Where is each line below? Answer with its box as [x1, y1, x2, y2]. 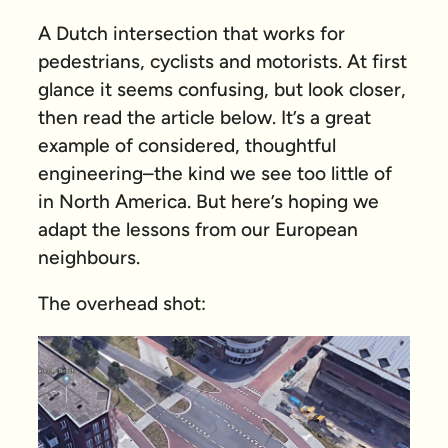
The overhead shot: [38, 291, 206, 315]
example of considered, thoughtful [38, 133, 336, 157]
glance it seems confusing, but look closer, [38, 77, 406, 101]
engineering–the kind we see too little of [38, 161, 392, 185]
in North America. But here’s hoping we [38, 189, 379, 213]
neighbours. [38, 245, 140, 269]
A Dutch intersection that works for [38, 21, 345, 45]
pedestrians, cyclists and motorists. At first [38, 49, 407, 73]
